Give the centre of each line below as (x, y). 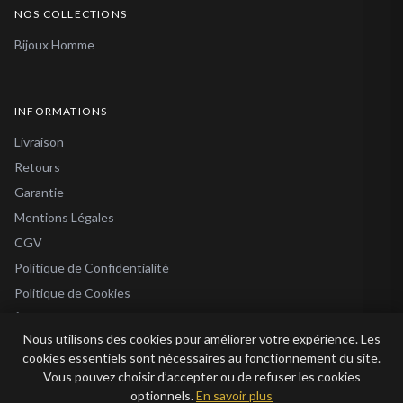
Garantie (39, 192)
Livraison (39, 141)
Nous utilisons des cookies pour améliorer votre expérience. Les (201, 339)
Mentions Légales (64, 217)
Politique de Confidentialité (92, 267)
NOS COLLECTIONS (71, 13)
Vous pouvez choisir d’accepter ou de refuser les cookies (201, 376)
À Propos (40, 318)
